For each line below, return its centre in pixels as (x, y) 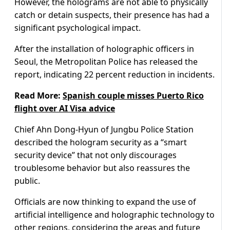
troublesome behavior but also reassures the (102, 168)
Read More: (39, 96)
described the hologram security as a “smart (101, 142)
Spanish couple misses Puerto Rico (133, 96)
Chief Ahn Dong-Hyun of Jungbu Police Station (104, 130)
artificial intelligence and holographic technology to (114, 215)
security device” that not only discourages (95, 155)
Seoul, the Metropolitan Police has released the (106, 62)
